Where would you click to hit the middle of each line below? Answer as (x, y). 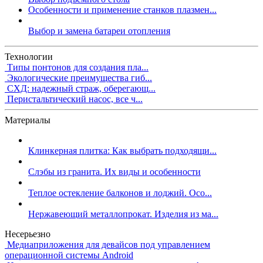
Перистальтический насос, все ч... (75, 99)
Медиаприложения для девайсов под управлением (109, 244)
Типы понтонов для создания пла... (78, 67)
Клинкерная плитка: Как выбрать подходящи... (122, 150)
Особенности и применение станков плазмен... (122, 9)
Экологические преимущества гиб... (80, 77)
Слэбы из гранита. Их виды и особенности (114, 171)
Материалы (28, 120)
